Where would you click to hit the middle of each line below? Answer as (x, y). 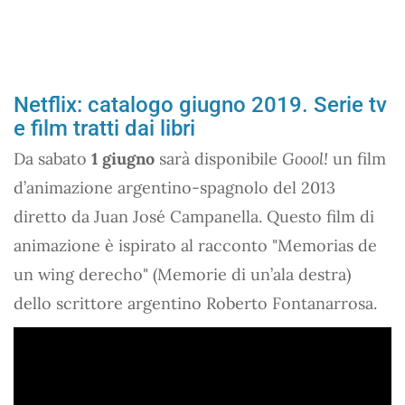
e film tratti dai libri (104, 128)
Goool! (305, 158)
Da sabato (52, 158)
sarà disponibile (218, 158)
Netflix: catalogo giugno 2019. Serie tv (200, 104)
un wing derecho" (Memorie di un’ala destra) (182, 274)
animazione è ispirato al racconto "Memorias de (195, 245)
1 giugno (123, 158)
